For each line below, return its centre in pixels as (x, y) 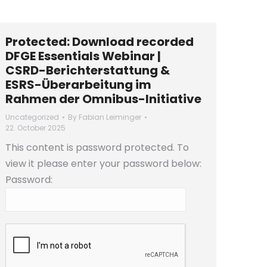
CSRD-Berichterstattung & (88, 70)
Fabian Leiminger (110, 117)
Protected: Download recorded (100, 42)
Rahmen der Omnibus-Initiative (103, 99)
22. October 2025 (35, 128)
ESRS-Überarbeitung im (78, 85)
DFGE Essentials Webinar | (83, 56)
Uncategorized (32, 117)
